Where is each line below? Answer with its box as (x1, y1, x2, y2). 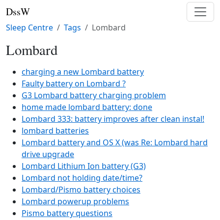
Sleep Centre (6, 22, 53, 33)
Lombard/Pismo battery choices (22, 184, 140, 195)
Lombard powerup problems (22, 196, 129, 207)
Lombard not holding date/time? (22, 172, 142, 183)
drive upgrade (22, 149, 74, 160)
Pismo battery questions (22, 208, 112, 219)
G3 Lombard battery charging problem (22, 90, 166, 101)
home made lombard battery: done (22, 102, 152, 112)
